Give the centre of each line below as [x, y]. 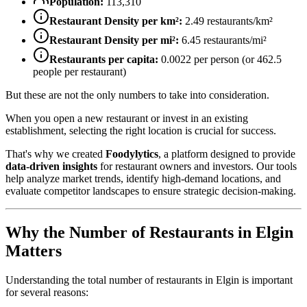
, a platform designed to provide [227, 153]
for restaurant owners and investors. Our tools [197, 166]
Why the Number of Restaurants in [131, 232]
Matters [34, 250]
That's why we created [56, 153]
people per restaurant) [79, 71]
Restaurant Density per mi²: [114, 40]
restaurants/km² [238, 21]
